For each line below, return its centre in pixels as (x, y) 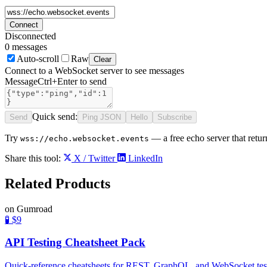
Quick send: (55, 116)
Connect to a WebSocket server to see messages (94, 70)
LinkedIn (144, 158)
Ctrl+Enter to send (72, 81)
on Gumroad (29, 209)
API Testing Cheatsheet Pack (75, 243)
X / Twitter (94, 158)
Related (30, 183)
